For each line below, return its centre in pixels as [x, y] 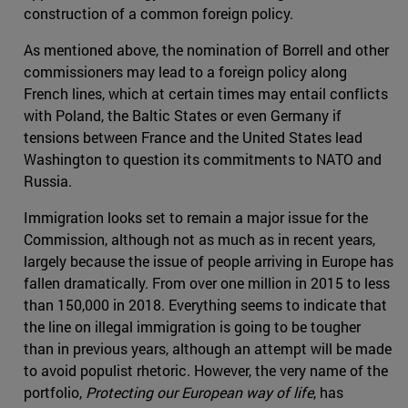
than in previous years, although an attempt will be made [208, 348]
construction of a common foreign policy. [158, 13]
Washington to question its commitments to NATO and [203, 158]
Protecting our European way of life [199, 392]
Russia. [48, 180]
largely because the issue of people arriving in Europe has [209, 260]
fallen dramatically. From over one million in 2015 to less [207, 282]
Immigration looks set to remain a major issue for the [196, 217]
